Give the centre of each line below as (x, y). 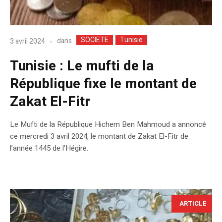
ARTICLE (193, 204)
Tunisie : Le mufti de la (82, 66)
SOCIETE (95, 40)
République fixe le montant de (103, 84)
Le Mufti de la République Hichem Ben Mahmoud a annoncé (108, 125)
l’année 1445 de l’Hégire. (49, 148)
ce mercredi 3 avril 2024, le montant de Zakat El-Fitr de (99, 137)
